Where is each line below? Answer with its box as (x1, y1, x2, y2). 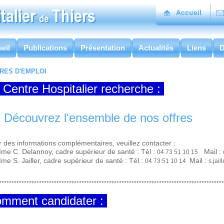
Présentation (78, 43, 127, 52)
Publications (21, 43, 69, 52)
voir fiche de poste (129, 97, 179, 104)
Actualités (136, 43, 175, 52)
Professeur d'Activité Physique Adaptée (2, 96, 129, 104)
